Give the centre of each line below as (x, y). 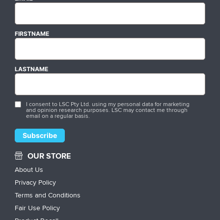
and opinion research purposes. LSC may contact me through (107, 110)
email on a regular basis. (58, 115)
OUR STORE (49, 156)
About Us (29, 169)
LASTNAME (31, 69)
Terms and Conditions (47, 195)
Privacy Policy (35, 182)
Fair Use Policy (37, 207)
